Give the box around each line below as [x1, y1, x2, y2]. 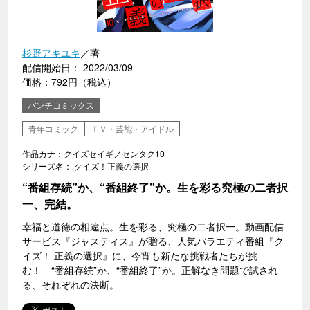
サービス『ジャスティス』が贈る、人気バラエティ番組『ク [22, 234, 284, 248]
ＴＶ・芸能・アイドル [91, 122, 174, 134]
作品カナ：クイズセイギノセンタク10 [22, 147, 165, 159]
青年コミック [28, 122, 78, 134]
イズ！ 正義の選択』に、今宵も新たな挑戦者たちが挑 [22, 248, 257, 262]
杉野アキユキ [22, 46, 80, 60]
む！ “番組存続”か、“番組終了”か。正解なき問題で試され [22, 263, 278, 277]
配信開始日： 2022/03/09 [22, 60, 133, 74]
